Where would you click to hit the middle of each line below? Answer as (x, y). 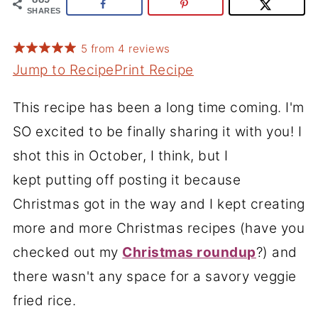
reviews (148, 48)
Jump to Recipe (63, 70)
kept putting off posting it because (127, 180)
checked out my (67, 252)
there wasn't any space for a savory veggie (154, 276)
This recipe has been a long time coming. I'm (158, 107)
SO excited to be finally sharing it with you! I (157, 131)
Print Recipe (154, 70)
